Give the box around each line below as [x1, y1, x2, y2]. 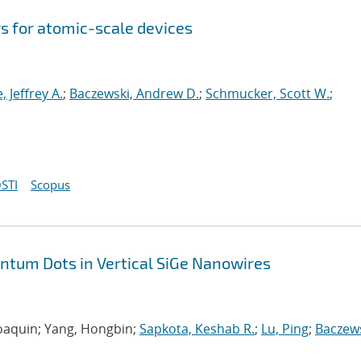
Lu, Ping [261, 320, 309, 338]
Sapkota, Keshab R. [139, 320, 255, 338]
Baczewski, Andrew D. [69, 85, 199, 102]
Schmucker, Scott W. [205, 85, 330, 102]
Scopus [31, 176, 70, 193]
